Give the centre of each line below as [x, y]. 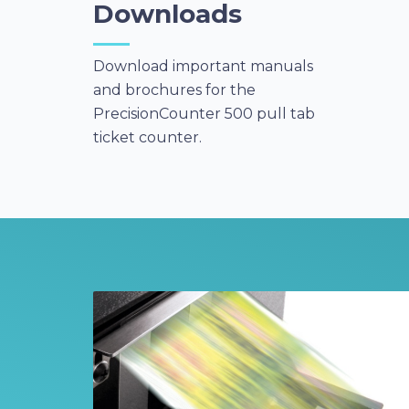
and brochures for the [174, 90]
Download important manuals [203, 66]
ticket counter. [147, 137]
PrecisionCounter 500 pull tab [204, 114]
